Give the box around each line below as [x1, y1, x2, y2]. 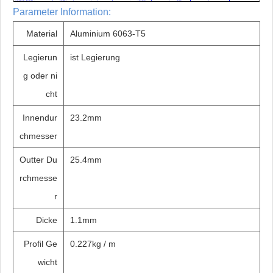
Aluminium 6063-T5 [70, 29, 146, 39]
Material [26, 29, 57, 39]
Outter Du [19, 155, 57, 165]
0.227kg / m [70, 239, 116, 249]
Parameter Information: [13, 7, 111, 18]
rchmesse [19, 173, 57, 183]
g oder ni [23, 71, 57, 81]
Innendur [23, 113, 57, 123]
